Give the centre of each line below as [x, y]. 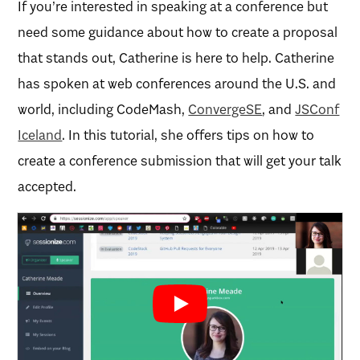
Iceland [40, 135]
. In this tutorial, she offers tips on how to [188, 135]
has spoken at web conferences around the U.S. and [177, 83]
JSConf [317, 109]
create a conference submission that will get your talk [180, 160]
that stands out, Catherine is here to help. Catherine [176, 57]
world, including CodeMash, [103, 109]
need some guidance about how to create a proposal [178, 32]
